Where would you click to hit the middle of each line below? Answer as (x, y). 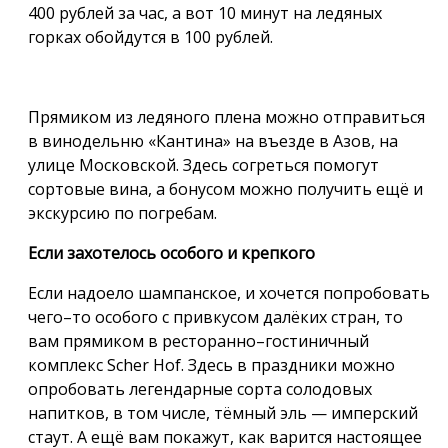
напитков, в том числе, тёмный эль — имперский (223, 412)
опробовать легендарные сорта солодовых (200, 388)
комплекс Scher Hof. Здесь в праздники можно (211, 364)
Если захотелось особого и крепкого (171, 252)
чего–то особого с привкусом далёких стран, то (215, 316)
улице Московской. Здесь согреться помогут (203, 164)
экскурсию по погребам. (122, 212)
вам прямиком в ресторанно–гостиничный (198, 340)
